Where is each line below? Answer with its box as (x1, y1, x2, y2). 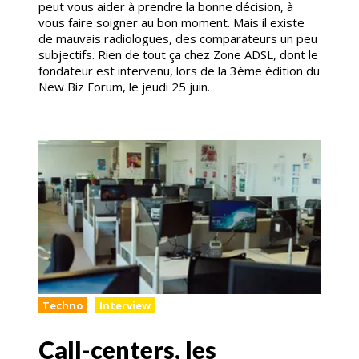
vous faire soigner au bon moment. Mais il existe (38, 14, 305, 31)
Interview (99, 298, 151, 313)
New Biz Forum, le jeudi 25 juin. (38, 79, 210, 95)
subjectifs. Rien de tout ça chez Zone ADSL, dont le (38, 46, 318, 63)
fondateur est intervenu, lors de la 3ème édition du (38, 63, 320, 79)
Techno (42, 298, 83, 313)
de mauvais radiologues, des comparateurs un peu (38, 30, 317, 47)
